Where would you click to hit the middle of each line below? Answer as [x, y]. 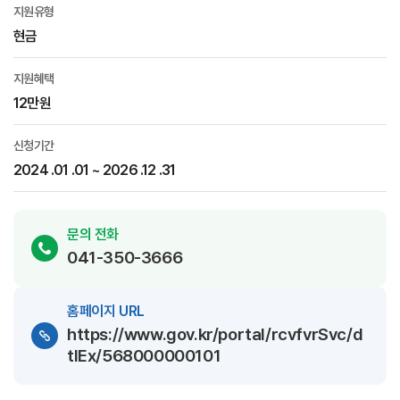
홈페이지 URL [106, 311]
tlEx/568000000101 [144, 355]
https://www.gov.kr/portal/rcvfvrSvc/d [215, 334]
